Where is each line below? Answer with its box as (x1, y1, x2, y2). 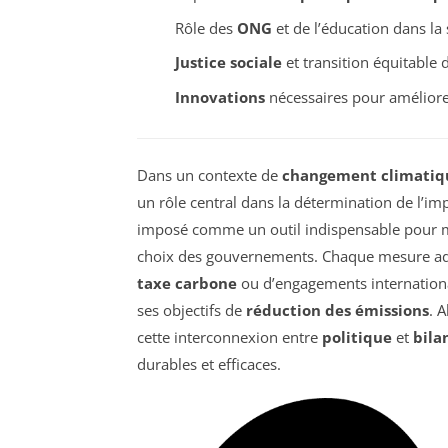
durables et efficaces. (137, 353, 281, 374)
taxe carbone (137, 272, 237, 293)
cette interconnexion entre (137, 326, 322, 347)
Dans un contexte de (137, 164, 282, 185)
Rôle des (174, 17, 237, 38)
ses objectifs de (137, 299, 246, 320)
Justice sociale (174, 52, 282, 73)
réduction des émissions (246, 299, 429, 320)
